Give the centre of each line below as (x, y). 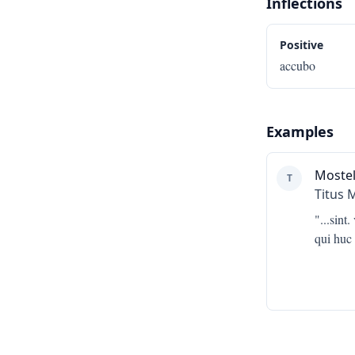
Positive (302, 45)
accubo (298, 65)
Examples (300, 132)
